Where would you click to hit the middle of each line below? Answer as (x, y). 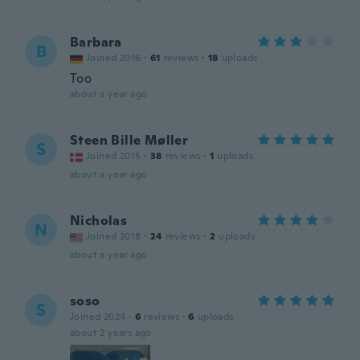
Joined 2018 (114, 236)
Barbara (96, 42)
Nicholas (99, 221)
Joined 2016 (114, 58)
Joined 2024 (98, 317)
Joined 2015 (114, 156)
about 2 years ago (111, 333)
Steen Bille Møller (129, 140)
